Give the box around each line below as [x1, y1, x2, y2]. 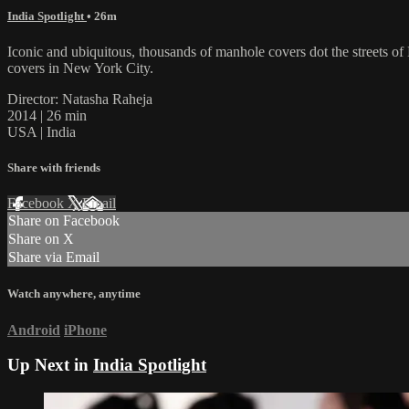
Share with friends [7, 161, 100, 175]
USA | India [7, 123, 76, 140]
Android [7, 321, 60, 338]
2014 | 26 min [7, 107, 87, 123]
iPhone [64, 321, 107, 338]
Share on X [8, 231, 74, 247]
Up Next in [7, 355, 93, 375]
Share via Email [8, 249, 100, 266]
